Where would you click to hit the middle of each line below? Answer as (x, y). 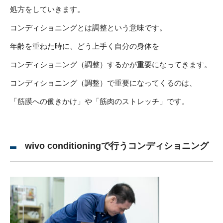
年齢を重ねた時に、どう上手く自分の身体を (85, 46)
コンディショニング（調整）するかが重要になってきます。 (111, 64)
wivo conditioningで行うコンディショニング (117, 146)
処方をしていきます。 (47, 9)
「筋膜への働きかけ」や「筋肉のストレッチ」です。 (100, 101)
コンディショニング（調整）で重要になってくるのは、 (103, 83)
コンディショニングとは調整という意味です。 (88, 27)
